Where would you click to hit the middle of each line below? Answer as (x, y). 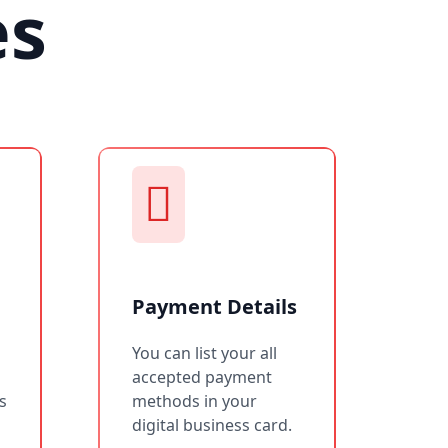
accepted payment (202, 376)
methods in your (194, 400)
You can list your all (204, 352)
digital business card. (212, 424)
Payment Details (214, 306)
